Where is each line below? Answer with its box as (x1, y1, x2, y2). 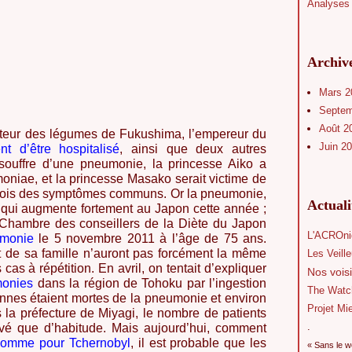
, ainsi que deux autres (119, 142, 267, 156)
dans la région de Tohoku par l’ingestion (37, 277, 267, 290)
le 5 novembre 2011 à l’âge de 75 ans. (38, 232, 267, 245)
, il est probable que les (130, 336, 267, 350)
